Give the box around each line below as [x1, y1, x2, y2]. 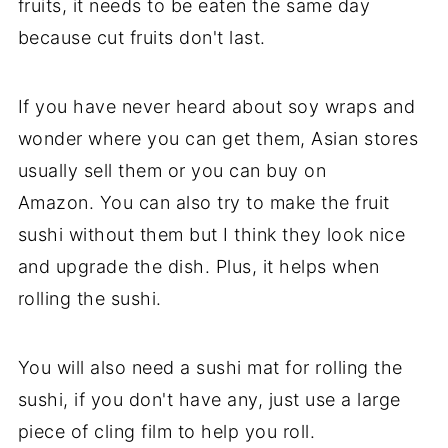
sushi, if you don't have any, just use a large [17, 388, 401, 410]
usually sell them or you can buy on [17, 159, 327, 181]
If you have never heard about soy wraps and [17, 95, 416, 117]
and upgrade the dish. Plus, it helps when [17, 255, 380, 277]
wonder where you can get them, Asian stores [17, 127, 419, 149]
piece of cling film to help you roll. [17, 420, 316, 442]
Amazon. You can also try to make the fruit [17, 191, 390, 213]
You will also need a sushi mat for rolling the [17, 356, 403, 378]
